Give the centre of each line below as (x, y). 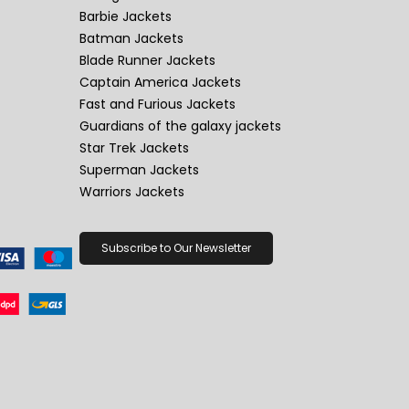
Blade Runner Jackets (147, 61)
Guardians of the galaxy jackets (180, 126)
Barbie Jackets (125, 17)
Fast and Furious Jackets (157, 105)
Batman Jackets (131, 39)
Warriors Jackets (131, 192)
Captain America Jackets (160, 83)
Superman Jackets (139, 170)
